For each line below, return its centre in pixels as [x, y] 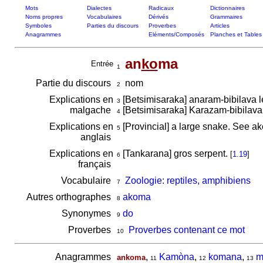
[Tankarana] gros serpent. [175, 154]
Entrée [102, 64]
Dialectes [99, 8]
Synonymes [87, 213]
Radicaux [161, 8]
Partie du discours [74, 83]
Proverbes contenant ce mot [186, 230]
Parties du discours [112, 26]
